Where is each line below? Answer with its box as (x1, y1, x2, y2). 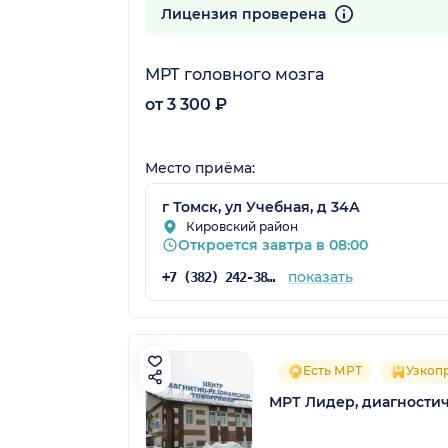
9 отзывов (145, 3, 208, 19)
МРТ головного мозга (145, 65, 324, 85)
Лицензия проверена (161, 5, 330, 24)
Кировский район (186, 219, 298, 235)
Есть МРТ (303, 363, 362, 379)
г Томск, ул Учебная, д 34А (162, 198, 360, 217)
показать (287, 268, 353, 287)
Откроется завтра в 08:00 (178, 236, 368, 255)
